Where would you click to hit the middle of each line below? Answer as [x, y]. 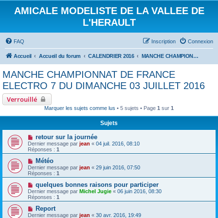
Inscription [163, 41]
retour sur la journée [66, 137]
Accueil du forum [60, 56]
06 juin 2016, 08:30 [139, 191]
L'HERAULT [109, 22]
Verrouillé [22, 99]
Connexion [200, 41]
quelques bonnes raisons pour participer [97, 185]
